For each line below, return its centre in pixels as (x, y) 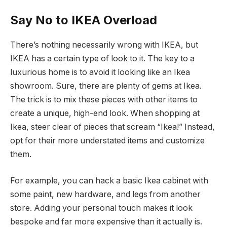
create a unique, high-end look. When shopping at (105, 113)
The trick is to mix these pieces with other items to (104, 99)
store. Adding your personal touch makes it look (101, 208)
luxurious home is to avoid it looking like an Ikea (100, 72)
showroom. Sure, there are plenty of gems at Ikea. (106, 86)
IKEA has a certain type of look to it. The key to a (102, 58)
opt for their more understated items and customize (107, 140)
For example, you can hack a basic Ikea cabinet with (109, 180)
